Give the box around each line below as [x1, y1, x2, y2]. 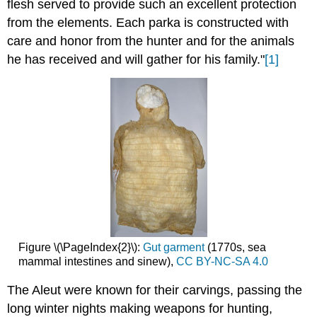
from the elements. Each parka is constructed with [7, 16, 289, 30]
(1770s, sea [204, 241, 266, 253]
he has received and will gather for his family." [7, 52, 265, 67]
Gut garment [142, 241, 204, 253]
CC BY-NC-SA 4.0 [175, 255, 268, 267]
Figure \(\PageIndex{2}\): [18, 241, 143, 253]
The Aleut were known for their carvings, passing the [7, 283, 303, 298]
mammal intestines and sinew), [18, 255, 176, 267]
